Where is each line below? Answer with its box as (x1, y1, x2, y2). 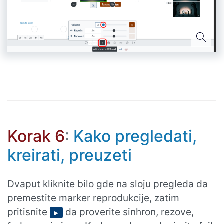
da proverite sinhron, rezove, (63, 205, 194, 218)
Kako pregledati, (69, 126, 197, 146)
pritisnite (7, 205, 50, 218)
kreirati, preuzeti (7, 145, 132, 165)
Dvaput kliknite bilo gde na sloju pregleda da (7, 177, 208, 190)
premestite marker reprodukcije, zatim (7, 191, 179, 204)
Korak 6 (7, 126, 65, 146)
